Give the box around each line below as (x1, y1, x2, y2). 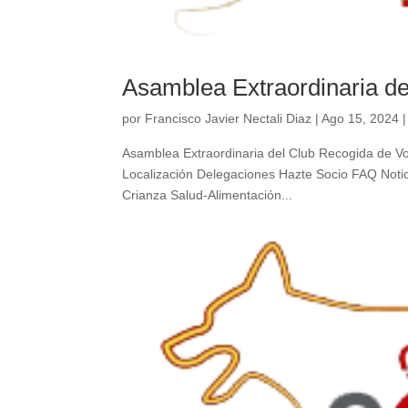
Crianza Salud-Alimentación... (122, 187, 293, 202)
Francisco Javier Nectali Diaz (145, 110, 312, 126)
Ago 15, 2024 (321, 110, 400, 126)
